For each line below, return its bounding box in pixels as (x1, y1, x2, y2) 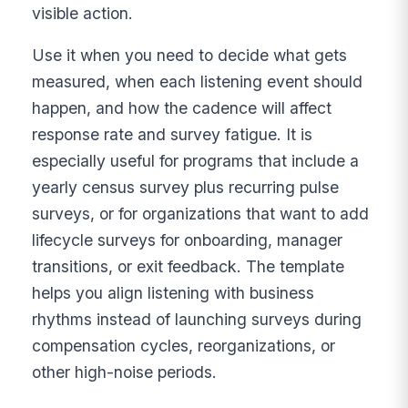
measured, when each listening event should (32, 72, 363, 92)
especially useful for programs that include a (32, 151, 360, 171)
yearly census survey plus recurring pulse (32, 178, 340, 198)
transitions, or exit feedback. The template (32, 257, 345, 277)
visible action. (32, 3, 134, 23)
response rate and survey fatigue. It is (32, 125, 313, 145)
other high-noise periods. (32, 362, 218, 382)
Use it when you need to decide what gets (32, 46, 348, 66)
